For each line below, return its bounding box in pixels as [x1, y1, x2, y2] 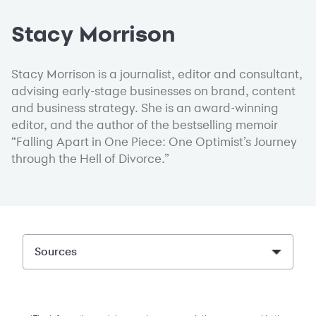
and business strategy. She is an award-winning [11, 100, 279, 116]
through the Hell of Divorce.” [11, 151, 169, 166]
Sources [35, 246, 77, 258]
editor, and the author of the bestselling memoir [11, 117, 278, 133]
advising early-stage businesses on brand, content [11, 83, 296, 99]
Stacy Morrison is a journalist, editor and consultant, [11, 66, 303, 82]
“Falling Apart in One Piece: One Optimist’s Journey [11, 134, 297, 150]
